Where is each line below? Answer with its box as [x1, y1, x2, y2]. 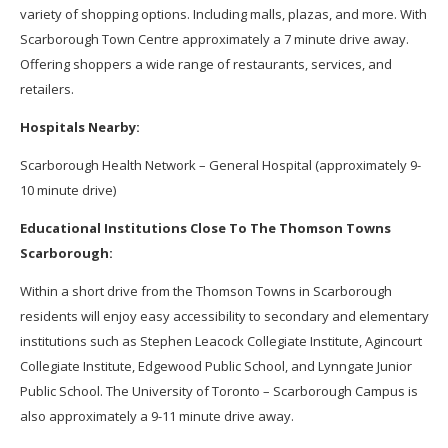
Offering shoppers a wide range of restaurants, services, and [19, 55, 392, 74]
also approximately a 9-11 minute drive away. [19, 407, 297, 426]
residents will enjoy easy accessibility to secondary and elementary [19, 307, 429, 326]
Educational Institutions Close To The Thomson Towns [19, 219, 391, 238]
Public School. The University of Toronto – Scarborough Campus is [19, 382, 418, 401]
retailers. [19, 80, 74, 99]
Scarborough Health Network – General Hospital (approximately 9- [19, 156, 421, 175]
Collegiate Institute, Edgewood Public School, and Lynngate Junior [19, 357, 412, 376]
